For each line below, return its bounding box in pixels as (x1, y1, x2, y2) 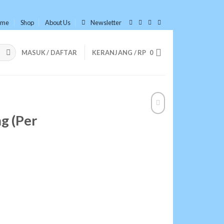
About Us (44, 18, 70, 26)
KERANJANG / (92, 48, 138, 56)
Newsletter (90, 18, 122, 26)
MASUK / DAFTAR (21, 48, 77, 56)
